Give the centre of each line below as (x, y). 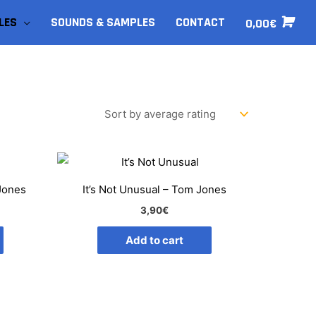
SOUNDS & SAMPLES (103, 22)
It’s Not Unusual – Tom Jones (154, 190)
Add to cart (154, 241)
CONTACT (200, 22)
